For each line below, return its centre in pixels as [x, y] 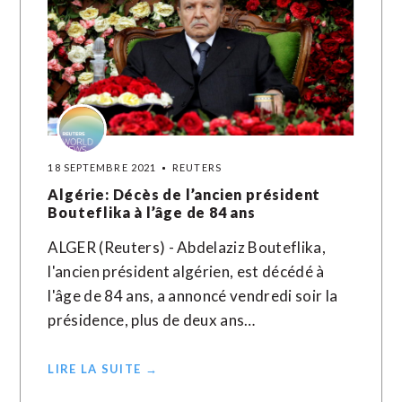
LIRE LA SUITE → [103, 369]
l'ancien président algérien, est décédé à [186, 271]
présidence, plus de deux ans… [152, 320]
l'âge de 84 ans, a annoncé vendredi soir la [193, 296]
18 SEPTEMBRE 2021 [102, 167]
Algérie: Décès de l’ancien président [184, 194]
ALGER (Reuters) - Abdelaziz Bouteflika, [187, 247]
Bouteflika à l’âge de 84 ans [152, 212]
